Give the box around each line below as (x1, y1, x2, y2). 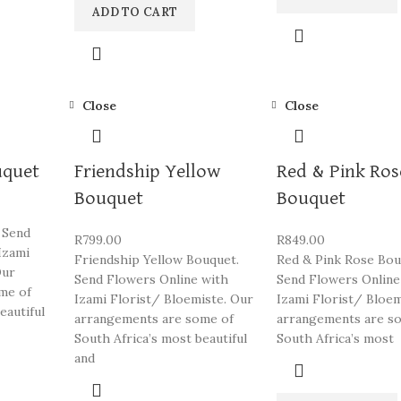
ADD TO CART (91, 4, 178, 20)
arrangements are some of (73, 311, 234, 327)
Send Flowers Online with (73, 271, 228, 287)
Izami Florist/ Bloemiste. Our (73, 291, 253, 307)
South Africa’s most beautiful (73, 330, 247, 346)
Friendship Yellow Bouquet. (73, 252, 239, 268)
